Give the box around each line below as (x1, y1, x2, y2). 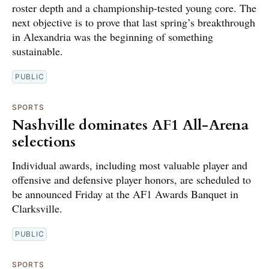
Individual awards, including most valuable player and (12, 158, 247, 173)
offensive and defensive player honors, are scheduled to (12, 172, 251, 187)
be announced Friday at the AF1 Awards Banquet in (12, 187, 238, 202)
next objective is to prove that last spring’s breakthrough (12, 15, 255, 30)
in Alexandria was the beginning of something (12, 29, 213, 44)
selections (12, 132, 76, 153)
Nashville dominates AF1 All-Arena (12, 115, 249, 136)
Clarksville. (12, 201, 62, 216)
